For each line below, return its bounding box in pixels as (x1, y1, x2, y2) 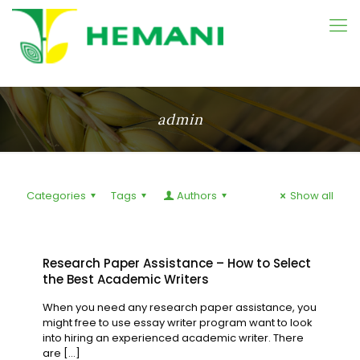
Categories (27, 188, 86, 203)
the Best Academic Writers (43, 271, 209, 288)
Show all (290, 188, 333, 203)
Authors (176, 188, 217, 203)
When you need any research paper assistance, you (43, 300, 317, 315)
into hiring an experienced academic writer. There (43, 330, 304, 346)
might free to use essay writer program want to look (43, 315, 313, 330)
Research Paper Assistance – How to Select (43, 255, 311, 272)
